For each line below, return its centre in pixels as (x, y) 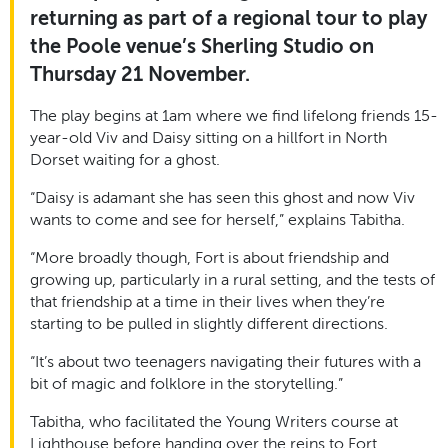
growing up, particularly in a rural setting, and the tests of (232, 279)
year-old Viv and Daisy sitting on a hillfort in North (208, 137)
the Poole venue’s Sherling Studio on (202, 46)
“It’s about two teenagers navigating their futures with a (225, 361)
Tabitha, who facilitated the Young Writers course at (214, 421)
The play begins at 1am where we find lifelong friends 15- (234, 115)
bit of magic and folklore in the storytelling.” (186, 383)
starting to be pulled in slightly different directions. (211, 323)
